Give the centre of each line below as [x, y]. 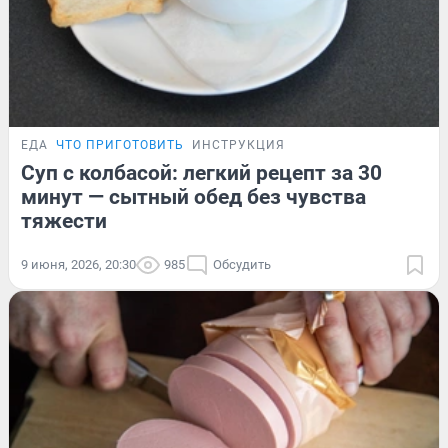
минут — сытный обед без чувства [193, 196]
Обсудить [242, 264]
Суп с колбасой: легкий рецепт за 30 [201, 172]
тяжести [64, 220]
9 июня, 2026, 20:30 [78, 264]
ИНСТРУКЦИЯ [238, 144]
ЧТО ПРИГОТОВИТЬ [120, 144]
